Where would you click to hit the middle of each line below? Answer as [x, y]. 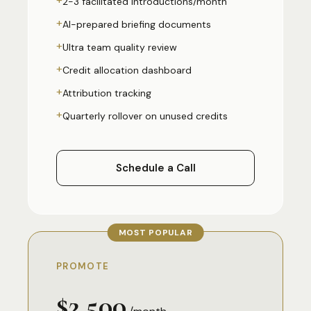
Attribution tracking [107, 93]
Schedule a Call [155, 168]
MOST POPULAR [155, 233]
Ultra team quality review [120, 47]
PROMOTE [83, 266]
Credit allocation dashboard [127, 70]
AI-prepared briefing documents [137, 24]
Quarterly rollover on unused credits [145, 116]
